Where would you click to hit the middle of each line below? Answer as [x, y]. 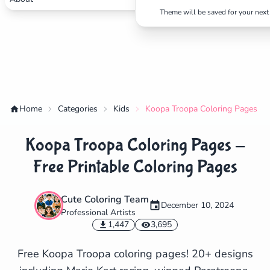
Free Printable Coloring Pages [135, 167]
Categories [78, 109]
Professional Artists [98, 212]
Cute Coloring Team [105, 199]
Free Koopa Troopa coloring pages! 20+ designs [135, 254]
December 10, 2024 [197, 205]
